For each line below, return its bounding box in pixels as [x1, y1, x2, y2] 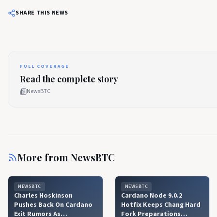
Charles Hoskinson [14, 191, 73, 201]
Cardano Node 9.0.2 [121, 191, 182, 201]
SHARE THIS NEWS [15, 9, 68, 17]
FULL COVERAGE [20, 63, 69, 70]
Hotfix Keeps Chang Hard [121, 200, 201, 210]
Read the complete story [20, 73, 118, 85]
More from [17, 151, 71, 164]
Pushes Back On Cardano [14, 200, 93, 210]
